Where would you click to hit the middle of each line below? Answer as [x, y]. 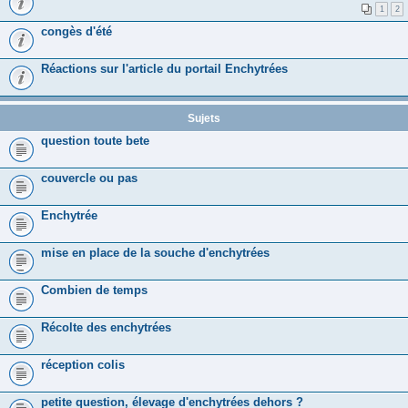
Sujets [204, 118]
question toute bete [95, 140]
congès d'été [76, 31]
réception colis [83, 364]
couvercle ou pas [89, 178]
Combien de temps [94, 290]
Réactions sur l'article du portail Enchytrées [164, 68]
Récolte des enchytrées [106, 327]
